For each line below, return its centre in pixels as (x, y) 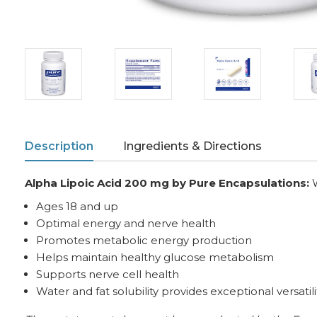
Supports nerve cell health (108, 275)
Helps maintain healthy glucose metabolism (155, 258)
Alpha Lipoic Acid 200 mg (97, 183)
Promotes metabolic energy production (144, 241)
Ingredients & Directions (192, 146)
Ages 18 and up (77, 207)
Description (59, 146)
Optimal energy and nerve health (126, 224)
